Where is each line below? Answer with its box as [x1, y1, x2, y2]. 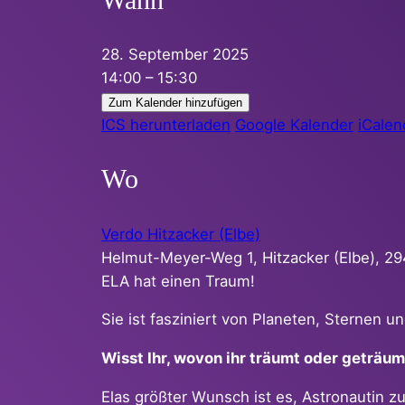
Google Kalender [235, 116, 353, 135]
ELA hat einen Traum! [101, 271, 255, 290]
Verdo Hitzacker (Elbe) [101, 224, 260, 243]
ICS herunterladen [101, 116, 231, 135]
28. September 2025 [101, 45, 267, 64]
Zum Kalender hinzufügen [108, 96, 242, 110]
